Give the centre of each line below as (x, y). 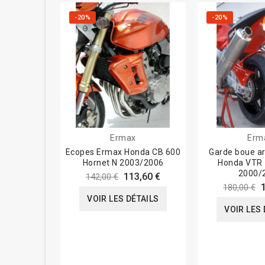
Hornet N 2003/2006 (123, 163)
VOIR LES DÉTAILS (123, 199)
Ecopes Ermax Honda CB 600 (123, 152)
